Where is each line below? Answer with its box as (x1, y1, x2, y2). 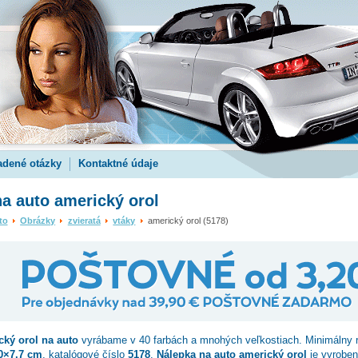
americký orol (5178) (145, 216, 229, 225)
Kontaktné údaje (78, 157, 158, 169)
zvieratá (67, 216, 101, 225)
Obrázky (20, 216, 56, 225)
